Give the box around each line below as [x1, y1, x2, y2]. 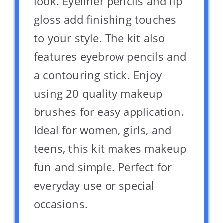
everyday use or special [34, 178, 155, 193]
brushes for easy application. [34, 104, 184, 119]
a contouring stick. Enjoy [34, 67, 162, 83]
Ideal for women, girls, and [34, 122, 172, 138]
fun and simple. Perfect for [34, 159, 172, 175]
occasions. [34, 196, 88, 212]
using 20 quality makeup [34, 86, 163, 101]
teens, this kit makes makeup [34, 141, 187, 156]
